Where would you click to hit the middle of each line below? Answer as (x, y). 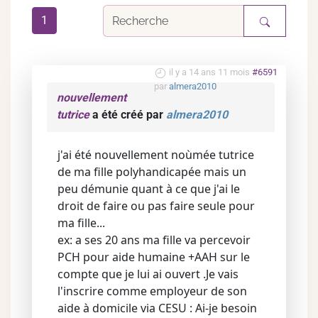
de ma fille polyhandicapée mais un (152, 172)
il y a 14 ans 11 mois (209, 72)
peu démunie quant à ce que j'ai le (149, 189)
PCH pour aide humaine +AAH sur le (154, 257)
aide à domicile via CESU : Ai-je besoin (157, 308)
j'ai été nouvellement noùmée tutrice (156, 155)
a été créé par (128, 115)
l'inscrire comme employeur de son (152, 291)
